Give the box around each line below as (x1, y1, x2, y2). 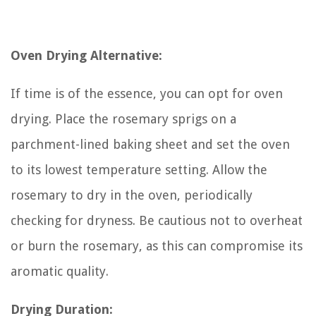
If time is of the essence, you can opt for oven (11, 85, 283, 101)
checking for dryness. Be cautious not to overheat (11, 212, 303, 228)
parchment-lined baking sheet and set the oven (11, 136, 290, 152)
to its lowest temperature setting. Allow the (11, 162, 267, 177)
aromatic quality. (11, 263, 109, 279)
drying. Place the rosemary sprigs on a (11, 111, 236, 126)
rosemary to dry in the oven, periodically (11, 187, 253, 202)
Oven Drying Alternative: (11, 47, 162, 63)
